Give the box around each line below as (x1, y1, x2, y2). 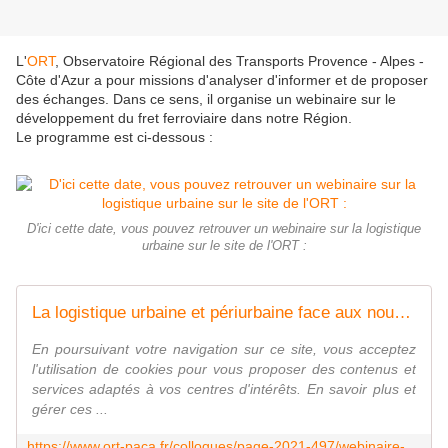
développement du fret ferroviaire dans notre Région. (16, 110, 352, 127)
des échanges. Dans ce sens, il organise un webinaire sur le (16, 91, 396, 108)
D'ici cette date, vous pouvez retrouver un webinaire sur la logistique (27, 222, 421, 237)
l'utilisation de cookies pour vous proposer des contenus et (32, 361, 416, 378)
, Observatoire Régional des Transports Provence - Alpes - (55, 53, 424, 70)
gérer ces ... (32, 401, 108, 418)
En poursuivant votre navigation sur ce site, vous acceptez (32, 341, 416, 358)
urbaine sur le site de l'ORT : (141, 239, 307, 254)
